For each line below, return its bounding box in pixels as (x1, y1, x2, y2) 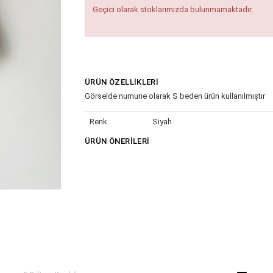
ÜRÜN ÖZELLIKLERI (85, 77, 159, 87)
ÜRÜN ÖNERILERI (85, 136, 150, 146)
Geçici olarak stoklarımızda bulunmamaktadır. (93, 5, 253, 14)
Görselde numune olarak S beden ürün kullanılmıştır (85, 91, 265, 101)
